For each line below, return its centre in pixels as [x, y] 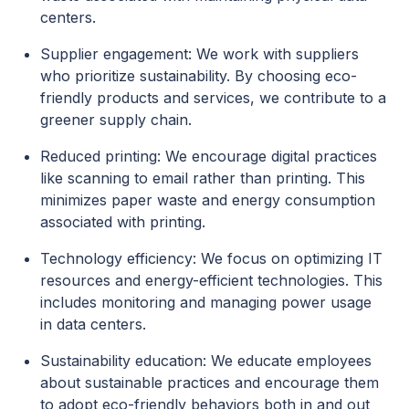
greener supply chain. [116, 120]
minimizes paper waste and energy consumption [208, 200]
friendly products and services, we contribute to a [213, 98]
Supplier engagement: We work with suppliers [199, 54]
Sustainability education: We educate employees [206, 361]
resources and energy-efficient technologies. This [211, 281]
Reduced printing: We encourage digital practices [209, 157]
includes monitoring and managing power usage [206, 303]
